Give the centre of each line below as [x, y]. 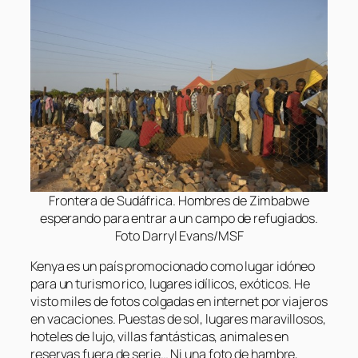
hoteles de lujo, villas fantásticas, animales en [160, 337]
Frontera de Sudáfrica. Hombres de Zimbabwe [179, 201]
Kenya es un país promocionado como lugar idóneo [173, 267]
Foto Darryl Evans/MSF [179, 236]
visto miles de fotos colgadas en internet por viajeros [179, 302]
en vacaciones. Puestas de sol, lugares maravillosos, [178, 319]
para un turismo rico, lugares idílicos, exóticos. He [170, 284]
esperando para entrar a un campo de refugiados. [179, 219]
